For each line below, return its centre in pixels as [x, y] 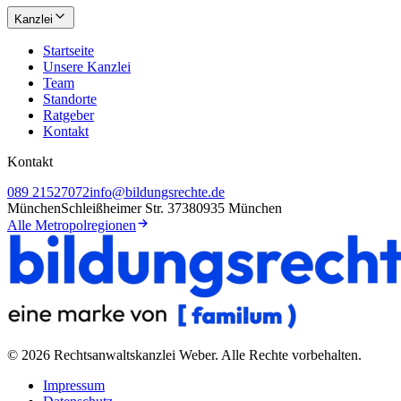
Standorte [70, 99]
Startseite [68, 51]
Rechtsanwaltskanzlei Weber [134, 355]
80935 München [235, 209]
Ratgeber [68, 115]
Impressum [74, 386]
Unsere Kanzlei [87, 67]
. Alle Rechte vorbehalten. [288, 355]
